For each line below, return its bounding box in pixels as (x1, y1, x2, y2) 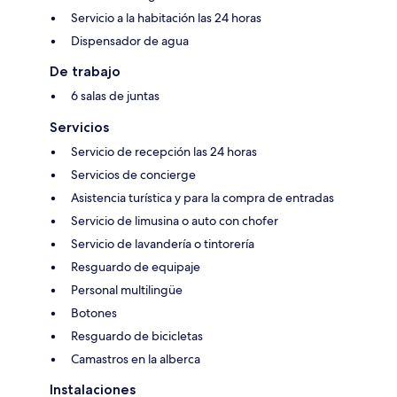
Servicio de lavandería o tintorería (71, 235, 254, 252)
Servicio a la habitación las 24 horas (71, 9, 261, 26)
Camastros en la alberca (71, 350, 200, 367)
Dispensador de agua (71, 32, 189, 49)
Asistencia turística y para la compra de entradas (71, 189, 334, 206)
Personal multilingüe (71, 281, 183, 298)
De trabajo (50, 62, 121, 80)
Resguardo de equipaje (71, 258, 200, 275)
